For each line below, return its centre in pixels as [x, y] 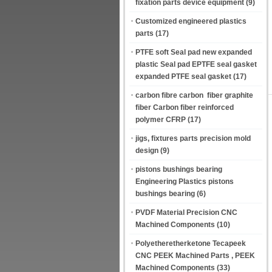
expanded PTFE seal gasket [183, 76]
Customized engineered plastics [191, 21]
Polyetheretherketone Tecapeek [191, 243]
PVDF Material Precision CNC [186, 212]
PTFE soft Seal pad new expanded [194, 52]
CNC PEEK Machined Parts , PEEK [195, 256]
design [147, 151]
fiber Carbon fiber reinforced [185, 107]
